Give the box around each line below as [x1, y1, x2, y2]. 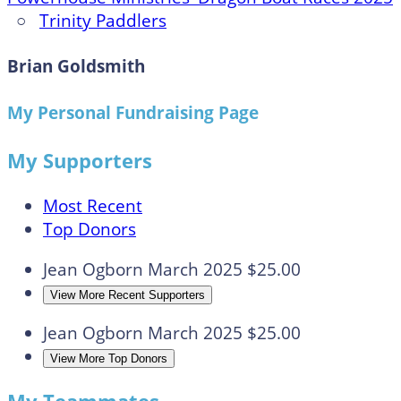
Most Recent [43, 194, 142, 218]
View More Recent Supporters [50, 288, 205, 303]
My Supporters [7, 146, 152, 175]
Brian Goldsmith [7, 55, 145, 79]
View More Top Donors [50, 352, 167, 366]
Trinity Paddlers [39, 9, 166, 32]
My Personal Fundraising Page [7, 100, 259, 124]
